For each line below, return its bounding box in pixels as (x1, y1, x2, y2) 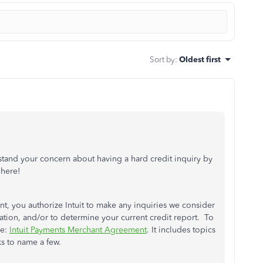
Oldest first (179, 55, 221, 64)
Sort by (150, 55, 175, 64)
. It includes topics (147, 225, 215, 235)
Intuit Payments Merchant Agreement (9, 225, 147, 235)
